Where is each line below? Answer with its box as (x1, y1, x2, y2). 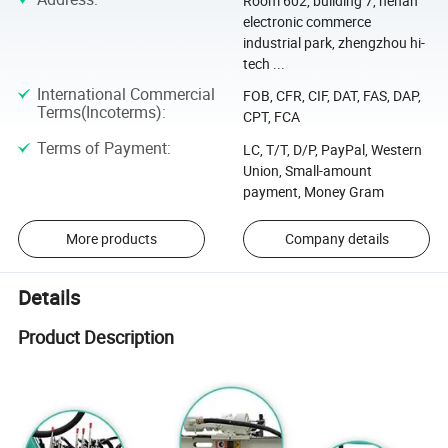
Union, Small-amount (242, 160, 372, 180)
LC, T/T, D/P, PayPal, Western (242, 139, 422, 159)
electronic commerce (242, 11, 371, 31)
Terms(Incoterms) (36, 101, 162, 124)
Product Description (18, 325, 175, 350)
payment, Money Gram (242, 181, 384, 201)
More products (65, 229, 157, 249)
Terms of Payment (36, 136, 167, 159)
